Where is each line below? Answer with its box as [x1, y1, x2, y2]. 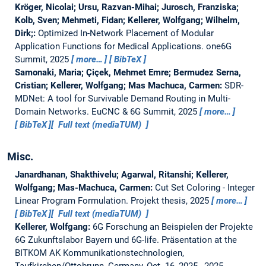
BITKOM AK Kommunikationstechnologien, [14, 247, 184, 258]
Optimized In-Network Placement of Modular [37, 27, 214, 39]
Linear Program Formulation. [14, 195, 131, 206]
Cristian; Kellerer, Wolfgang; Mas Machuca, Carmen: [14, 80, 224, 91]
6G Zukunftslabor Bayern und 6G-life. [14, 234, 161, 245]
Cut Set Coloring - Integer [154, 182, 255, 193]
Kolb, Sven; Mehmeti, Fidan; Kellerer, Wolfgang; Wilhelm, [14, 14, 240, 26]
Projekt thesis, [130, 195, 190, 206]
